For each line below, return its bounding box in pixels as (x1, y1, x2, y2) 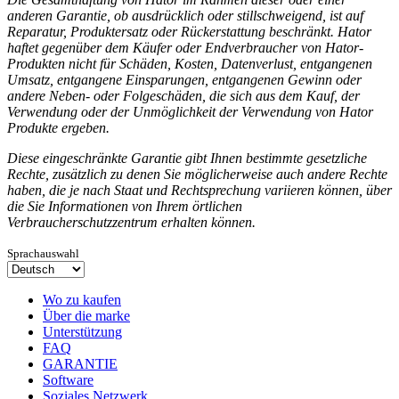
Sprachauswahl (7, 246, 79, 260)
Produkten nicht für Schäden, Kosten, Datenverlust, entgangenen (7, 55, 372, 71)
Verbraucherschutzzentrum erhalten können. (7, 214, 256, 230)
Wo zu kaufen (43, 291, 121, 307)
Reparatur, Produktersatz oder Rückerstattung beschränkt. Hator (7, 23, 371, 39)
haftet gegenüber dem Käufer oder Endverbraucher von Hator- (7, 39, 363, 55)
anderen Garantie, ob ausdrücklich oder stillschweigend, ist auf (7, 7, 363, 23)
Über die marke (43, 307, 130, 323)
